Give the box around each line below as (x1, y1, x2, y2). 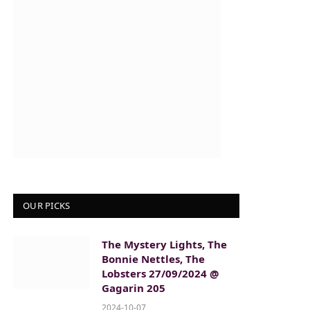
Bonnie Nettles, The (102, 252, 205, 266)
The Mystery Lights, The (102, 237, 227, 252)
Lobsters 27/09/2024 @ (102, 266, 219, 281)
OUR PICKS (23, 199, 71, 212)
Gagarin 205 (102, 281, 165, 295)
